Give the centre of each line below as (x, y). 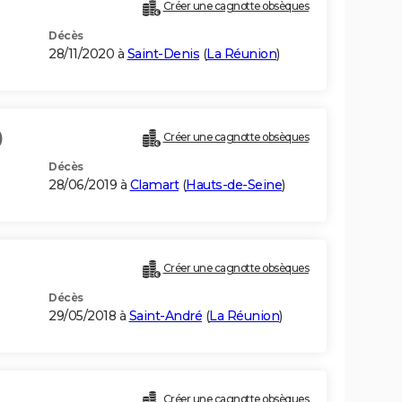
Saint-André (165, 316)
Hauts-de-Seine (234, 185)
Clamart (154, 185)
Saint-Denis (163, 54)
